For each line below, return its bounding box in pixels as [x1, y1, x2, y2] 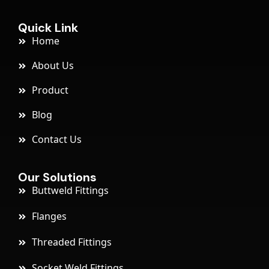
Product [31, 83, 68, 97]
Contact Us [31, 133, 82, 147]
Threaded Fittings [31, 235, 112, 249]
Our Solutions [18, 169, 97, 186]
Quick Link [18, 20, 78, 36]
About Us [31, 59, 74, 73]
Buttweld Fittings [31, 184, 109, 198]
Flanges [31, 210, 67, 223]
